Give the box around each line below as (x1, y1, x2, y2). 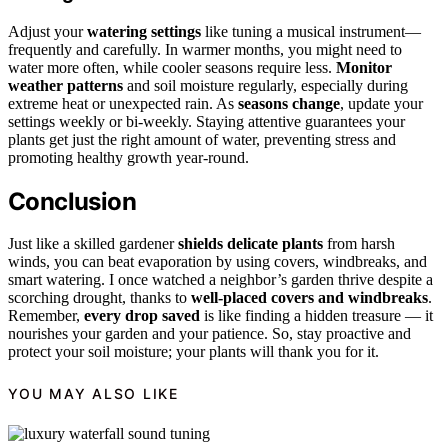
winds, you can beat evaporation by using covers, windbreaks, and (8, 253, 427, 271)
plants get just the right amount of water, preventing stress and (8, 130, 396, 148)
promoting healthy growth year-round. (8, 148, 249, 166)
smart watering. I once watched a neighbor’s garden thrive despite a (8, 271, 433, 289)
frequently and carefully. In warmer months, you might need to (8, 40, 402, 58)
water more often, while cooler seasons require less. (8, 58, 336, 76)
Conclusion (8, 186, 136, 216)
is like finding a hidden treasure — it (200, 307, 433, 325)
